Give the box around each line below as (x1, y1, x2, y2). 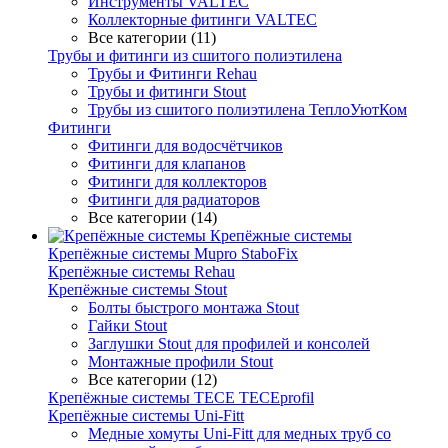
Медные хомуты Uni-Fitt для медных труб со (88, 425, 391, 442)
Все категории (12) (88, 371, 217, 388)
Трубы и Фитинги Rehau (88, 65, 257, 82)
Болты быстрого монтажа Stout (88, 299, 299, 316)
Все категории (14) (88, 209, 217, 226)
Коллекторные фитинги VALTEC (88, 11, 317, 28)
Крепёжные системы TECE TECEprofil (48, 389, 314, 406)
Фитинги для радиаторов (88, 191, 260, 208)
